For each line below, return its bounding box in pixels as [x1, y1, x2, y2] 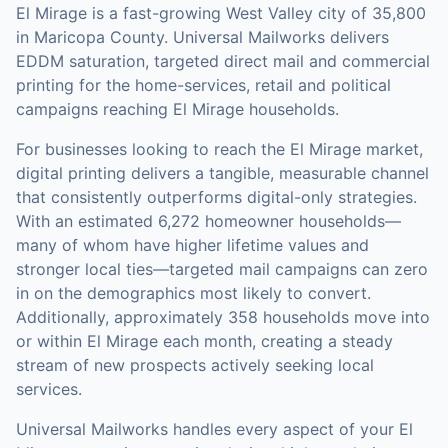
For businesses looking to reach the [16, 139, 290, 159]
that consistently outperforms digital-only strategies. [16, 187, 417, 207]
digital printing [16, 163, 126, 183]
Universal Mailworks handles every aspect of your [16, 419, 399, 439]
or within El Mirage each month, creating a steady [16, 331, 393, 351]
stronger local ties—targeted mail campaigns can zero [16, 259, 428, 279]
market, [361, 139, 423, 159]
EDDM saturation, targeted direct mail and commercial [16, 51, 430, 71]
